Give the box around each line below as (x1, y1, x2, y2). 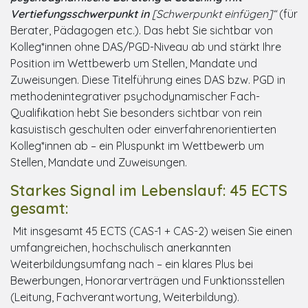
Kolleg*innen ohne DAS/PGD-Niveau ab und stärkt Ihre (10, 39, 281, 54)
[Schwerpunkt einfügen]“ (152, 6, 276, 21)
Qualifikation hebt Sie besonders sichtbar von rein (10, 105, 262, 120)
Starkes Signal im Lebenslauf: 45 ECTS (10, 180, 287, 199)
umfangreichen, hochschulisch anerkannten (10, 240, 231, 254)
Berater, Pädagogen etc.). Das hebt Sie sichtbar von (10, 23, 273, 37)
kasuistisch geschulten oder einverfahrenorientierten (10, 122, 276, 136)
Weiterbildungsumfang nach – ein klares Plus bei (10, 256, 253, 271)
